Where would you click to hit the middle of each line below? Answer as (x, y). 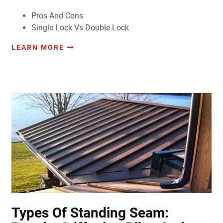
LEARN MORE (38, 48)
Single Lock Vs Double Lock (80, 28)
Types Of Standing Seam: (90, 213)
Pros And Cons (57, 16)
